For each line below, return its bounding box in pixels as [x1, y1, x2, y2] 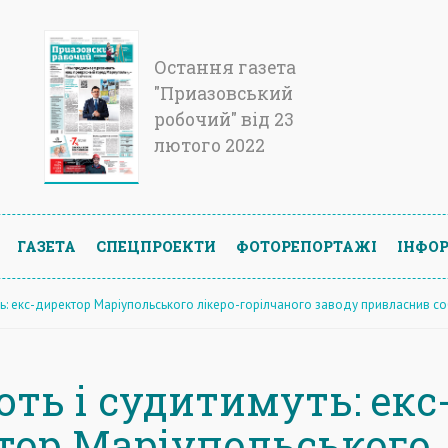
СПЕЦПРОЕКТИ [96, 236, 216, 256]
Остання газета [154, 56, 296, 79]
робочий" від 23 [154, 108, 294, 131]
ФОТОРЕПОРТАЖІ [236, 236, 377, 256]
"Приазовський [154, 82, 293, 105]
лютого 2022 [154, 134, 265, 157]
